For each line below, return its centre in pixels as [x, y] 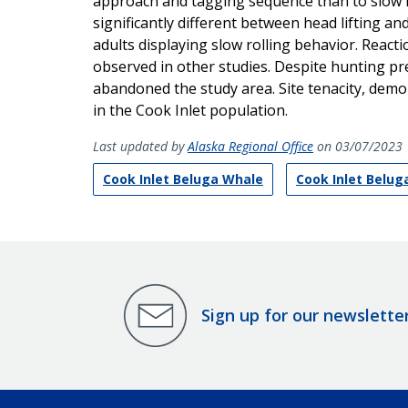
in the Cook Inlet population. [190, 110]
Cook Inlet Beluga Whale [183, 178]
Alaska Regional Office [250, 146]
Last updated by [140, 146]
